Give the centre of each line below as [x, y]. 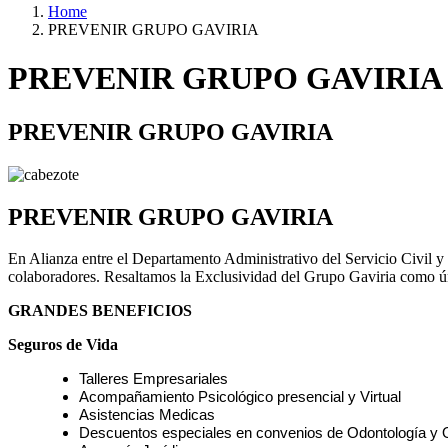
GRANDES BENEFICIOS [100, 311]
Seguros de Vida [63, 345]
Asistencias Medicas [147, 415]
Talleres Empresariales [153, 379]
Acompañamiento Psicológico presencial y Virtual [240, 397]
